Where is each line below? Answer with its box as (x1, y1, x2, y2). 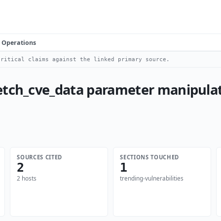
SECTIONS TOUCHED (120, 153, 180, 161)
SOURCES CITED (17, 153, 63, 161)
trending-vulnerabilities (120, 174, 184, 183)
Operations (1, 38, 36, 47)
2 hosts (17, 174, 37, 183)
